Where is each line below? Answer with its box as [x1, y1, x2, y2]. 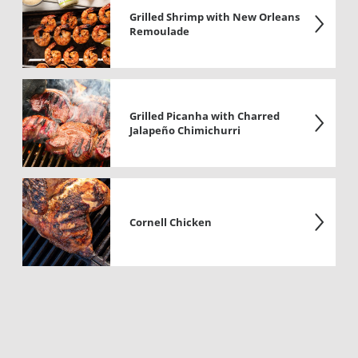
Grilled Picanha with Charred [129, 109, 280, 123]
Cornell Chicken [129, 215, 212, 229]
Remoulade [129, 24, 189, 38]
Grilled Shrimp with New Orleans [129, 10, 300, 24]
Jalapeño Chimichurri [129, 123, 241, 137]
